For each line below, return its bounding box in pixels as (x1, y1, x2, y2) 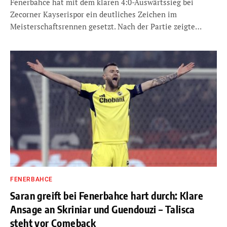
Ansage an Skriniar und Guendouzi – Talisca (10, 203, 195, 215)
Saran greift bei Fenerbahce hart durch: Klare (10, 189, 203, 202)
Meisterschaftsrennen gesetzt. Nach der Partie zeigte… (10, 21, 202, 31)
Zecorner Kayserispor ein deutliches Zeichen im (10, 9, 177, 19)
